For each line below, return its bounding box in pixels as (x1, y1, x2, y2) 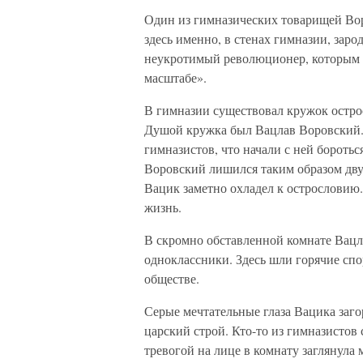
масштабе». (144, 69, 207, 86)
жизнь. (144, 199, 181, 216)
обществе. (144, 270, 199, 287)
